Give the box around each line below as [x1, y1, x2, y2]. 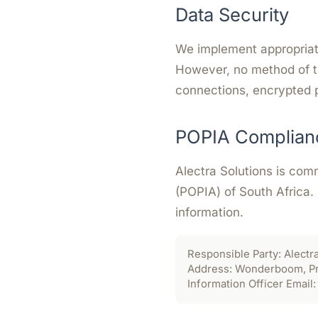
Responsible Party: [187, 248, 281, 261]
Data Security [175, 4, 289, 26]
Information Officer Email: [187, 278, 316, 290]
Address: [187, 263, 232, 275]
